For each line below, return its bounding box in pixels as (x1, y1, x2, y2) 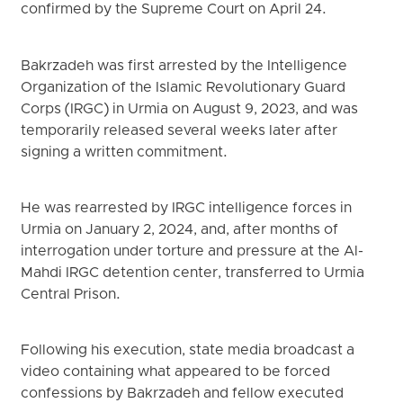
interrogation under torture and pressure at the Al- (21, 243, 364, 262)
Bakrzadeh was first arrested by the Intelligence (21, 57, 348, 76)
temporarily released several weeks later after (21, 121, 338, 140)
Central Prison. (21, 286, 121, 305)
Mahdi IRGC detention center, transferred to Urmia (21, 264, 365, 283)
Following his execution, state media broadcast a (21, 342, 355, 361)
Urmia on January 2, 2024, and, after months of (21, 221, 339, 240)
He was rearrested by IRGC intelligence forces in (21, 200, 353, 219)
